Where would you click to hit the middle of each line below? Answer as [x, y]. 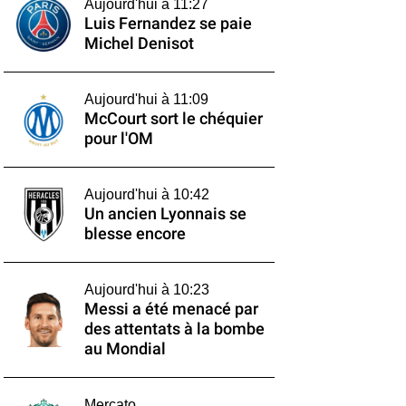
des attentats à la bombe [174, 329]
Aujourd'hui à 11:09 [146, 99]
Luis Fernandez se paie [168, 24]
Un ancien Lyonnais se [165, 214]
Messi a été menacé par [171, 309]
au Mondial [125, 349]
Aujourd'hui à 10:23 [146, 290]
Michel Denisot [139, 43]
